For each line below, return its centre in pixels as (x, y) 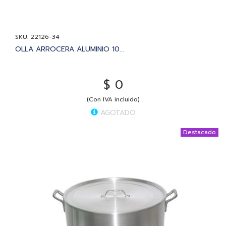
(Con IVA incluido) (113, 99)
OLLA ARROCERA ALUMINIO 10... (70, 49)
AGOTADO (117, 112)
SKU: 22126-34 (37, 37)
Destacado (200, 132)
